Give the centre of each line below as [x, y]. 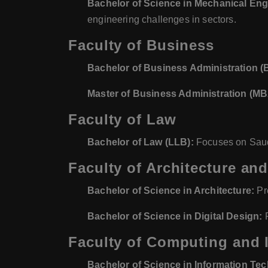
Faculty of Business [141, 45]
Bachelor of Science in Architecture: [171, 191]
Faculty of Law [122, 119]
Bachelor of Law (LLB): [141, 142]
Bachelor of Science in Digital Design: [175, 216]
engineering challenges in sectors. [162, 19]
